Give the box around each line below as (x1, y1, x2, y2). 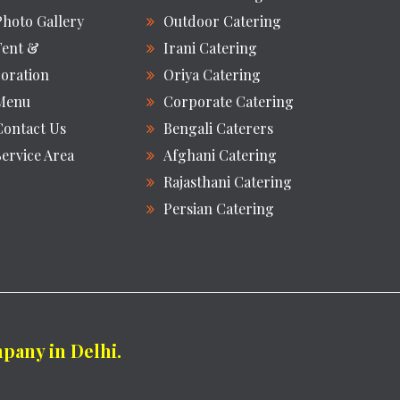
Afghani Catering (163, 145, 277, 164)
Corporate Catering (163, 91, 294, 111)
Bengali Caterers (163, 118, 273, 137)
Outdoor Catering (163, 11, 281, 30)
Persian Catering (163, 198, 274, 218)
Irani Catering (163, 37, 257, 57)
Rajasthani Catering (163, 171, 292, 191)
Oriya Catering (163, 64, 261, 84)
